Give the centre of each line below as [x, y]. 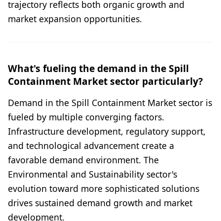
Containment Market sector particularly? [105, 81]
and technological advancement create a [91, 146]
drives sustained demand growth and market [100, 203]
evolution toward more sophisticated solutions [104, 189]
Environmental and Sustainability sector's [92, 174]
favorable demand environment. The [83, 160]
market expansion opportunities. [75, 19]
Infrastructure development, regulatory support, [107, 131]
